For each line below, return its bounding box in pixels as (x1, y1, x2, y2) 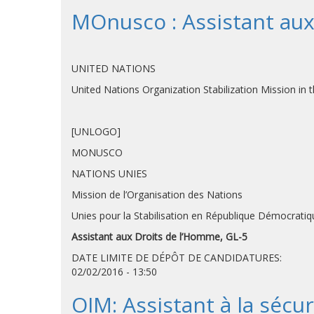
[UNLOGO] (71, 125, 121, 138)
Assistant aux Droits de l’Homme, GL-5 (71, 230, 247, 243)
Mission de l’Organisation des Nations (71, 188, 243, 201)
